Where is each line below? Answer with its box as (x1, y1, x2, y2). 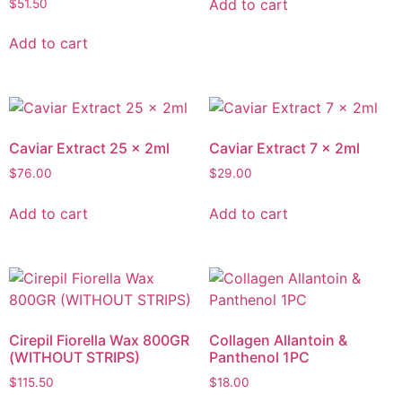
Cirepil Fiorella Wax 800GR (9, 330, 189, 349)
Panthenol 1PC (208, 347, 310, 366)
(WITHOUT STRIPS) (9, 347, 140, 366)
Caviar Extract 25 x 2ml (9, 139, 170, 158)
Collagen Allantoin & (208, 330, 347, 349)
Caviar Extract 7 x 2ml (208, 139, 360, 158)
